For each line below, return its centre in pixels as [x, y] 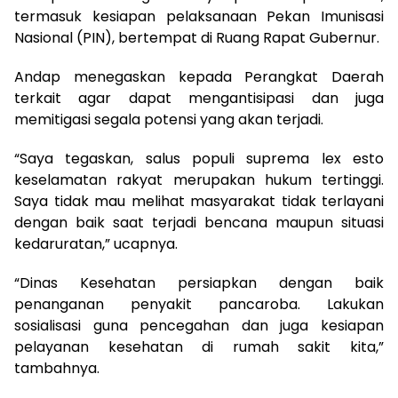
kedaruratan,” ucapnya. [96, 244]
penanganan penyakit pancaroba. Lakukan [199, 305]
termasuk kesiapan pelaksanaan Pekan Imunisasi [199, 17]
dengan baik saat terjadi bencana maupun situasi [199, 223]
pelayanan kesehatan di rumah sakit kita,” [199, 347]
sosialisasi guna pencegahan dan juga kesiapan [199, 326]
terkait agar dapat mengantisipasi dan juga [199, 99]
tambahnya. [57, 369]
